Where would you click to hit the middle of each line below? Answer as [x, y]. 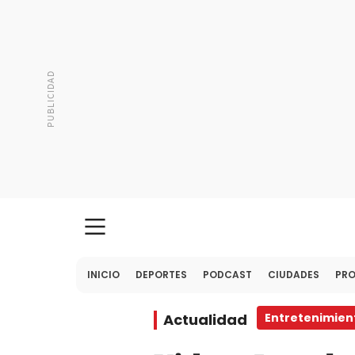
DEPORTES [161, 275]
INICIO [103, 275]
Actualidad [205, 320]
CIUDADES [294, 275]
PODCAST [227, 275]
